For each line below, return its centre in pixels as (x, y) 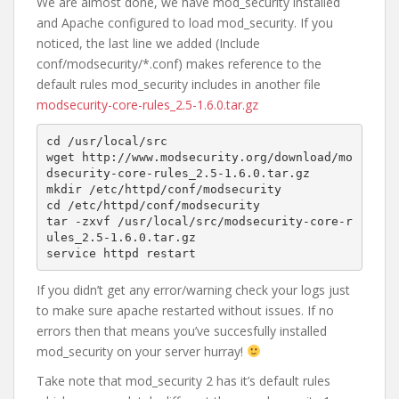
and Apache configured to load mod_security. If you (185, 23)
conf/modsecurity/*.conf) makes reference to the (179, 64)
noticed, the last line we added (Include (148, 43)
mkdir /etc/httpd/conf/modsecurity (163, 189)
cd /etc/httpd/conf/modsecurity (153, 205)
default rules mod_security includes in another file (179, 84)
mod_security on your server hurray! (142, 351)
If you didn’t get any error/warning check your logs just (193, 290)
